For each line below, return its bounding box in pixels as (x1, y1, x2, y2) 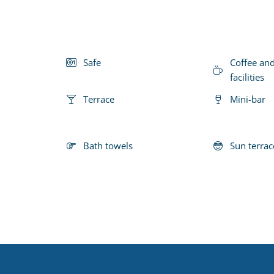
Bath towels (83, 139, 133, 152)
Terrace (83, 92, 114, 105)
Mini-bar (230, 92, 265, 105)
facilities (230, 70, 264, 83)
